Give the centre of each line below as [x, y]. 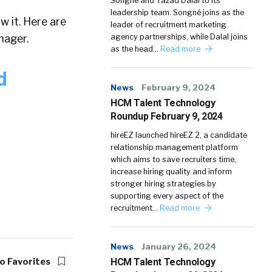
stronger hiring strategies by [163, 184]
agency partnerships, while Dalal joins [179, 37]
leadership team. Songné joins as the [177, 12]
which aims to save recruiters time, [173, 159]
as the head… [135, 49]
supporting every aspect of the [167, 196]
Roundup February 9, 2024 [167, 116]
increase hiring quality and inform [171, 172]
